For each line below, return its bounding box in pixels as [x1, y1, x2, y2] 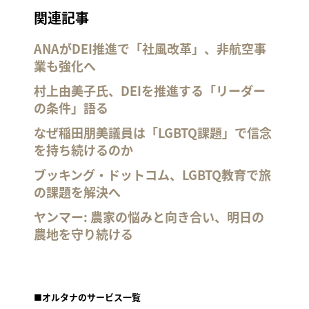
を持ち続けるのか [33, 141, 133, 159]
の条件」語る [33, 99, 108, 117]
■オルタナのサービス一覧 [33, 290, 141, 304]
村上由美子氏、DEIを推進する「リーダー [33, 81, 266, 100]
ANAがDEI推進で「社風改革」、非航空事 [33, 39, 266, 58]
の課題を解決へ [33, 183, 121, 201]
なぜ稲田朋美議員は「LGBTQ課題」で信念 [33, 123, 272, 142]
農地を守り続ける [33, 225, 133, 243]
